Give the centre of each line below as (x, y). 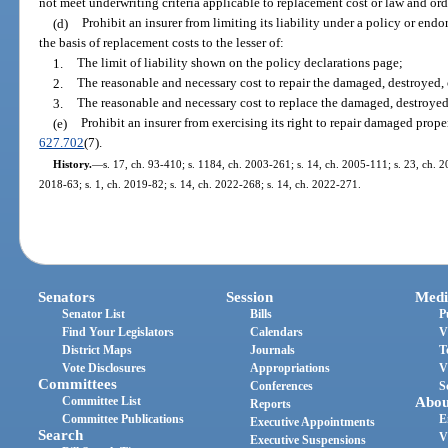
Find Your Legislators (118, 331)
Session (250, 296)
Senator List (94, 313)
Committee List (102, 400)
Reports (271, 403)
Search (61, 434)
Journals (273, 349)
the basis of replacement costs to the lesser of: (162, 43)
